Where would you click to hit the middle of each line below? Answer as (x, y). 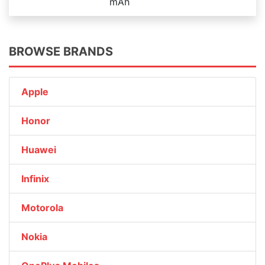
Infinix (35, 179)
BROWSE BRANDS (61, 51)
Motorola (42, 208)
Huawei (39, 150)
